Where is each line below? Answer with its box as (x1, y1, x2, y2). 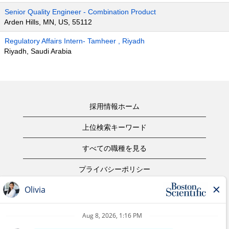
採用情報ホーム (89, 102, 140, 110)
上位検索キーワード (82, 123, 147, 131)
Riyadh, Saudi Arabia (4, 47, 72, 55)
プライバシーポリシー (79, 165, 150, 173)
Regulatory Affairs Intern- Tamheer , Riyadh (5, 37, 145, 45)
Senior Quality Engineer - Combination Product (5, 8, 156, 16)
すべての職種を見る (82, 144, 147, 152)
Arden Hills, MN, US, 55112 (4, 18, 92, 26)
